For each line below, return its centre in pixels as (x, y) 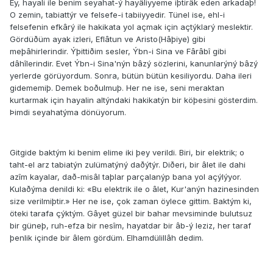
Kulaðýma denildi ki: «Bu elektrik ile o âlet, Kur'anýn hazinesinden (134, 189)
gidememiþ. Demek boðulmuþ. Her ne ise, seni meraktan (117, 88)
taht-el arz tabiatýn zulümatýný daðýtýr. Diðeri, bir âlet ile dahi (128, 165)
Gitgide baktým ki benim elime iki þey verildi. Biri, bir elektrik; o (127, 153)
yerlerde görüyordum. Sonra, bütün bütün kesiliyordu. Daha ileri (131, 76)
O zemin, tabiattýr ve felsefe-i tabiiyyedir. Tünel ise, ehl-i (117, 15)
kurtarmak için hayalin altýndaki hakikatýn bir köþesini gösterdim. (134, 100)
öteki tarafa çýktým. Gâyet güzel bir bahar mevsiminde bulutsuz (131, 214)
